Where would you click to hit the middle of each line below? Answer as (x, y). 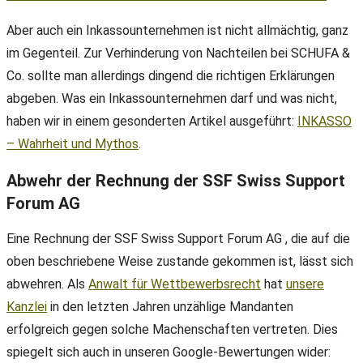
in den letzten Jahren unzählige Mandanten (170, 307)
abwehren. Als (47, 284)
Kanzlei (27, 307)
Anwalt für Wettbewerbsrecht (175, 284)
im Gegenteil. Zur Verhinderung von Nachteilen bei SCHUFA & (178, 53)
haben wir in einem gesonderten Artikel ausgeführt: (152, 122)
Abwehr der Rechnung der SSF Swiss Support (176, 180)
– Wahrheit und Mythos (73, 144)
